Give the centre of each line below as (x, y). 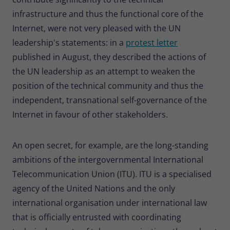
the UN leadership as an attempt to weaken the (104, 71)
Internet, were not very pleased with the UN (97, 28)
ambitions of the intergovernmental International (108, 159)
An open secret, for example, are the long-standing (110, 145)
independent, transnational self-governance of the (110, 100)
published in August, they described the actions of (109, 57)
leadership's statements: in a (69, 42)
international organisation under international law (110, 203)
